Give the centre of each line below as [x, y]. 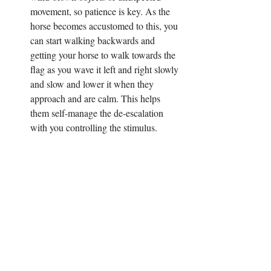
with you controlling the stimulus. [94, 127]
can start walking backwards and [94, 40]
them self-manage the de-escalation [98, 113]
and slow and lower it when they [93, 83]
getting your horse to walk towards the [104, 54]
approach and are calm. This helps [96, 98]
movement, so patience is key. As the [101, 11]
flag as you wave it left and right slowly [106, 69]
